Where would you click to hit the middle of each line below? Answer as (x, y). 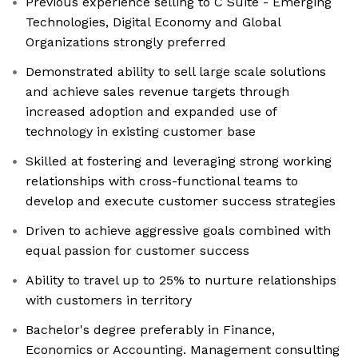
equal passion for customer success (137, 251)
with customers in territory (109, 300)
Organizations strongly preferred (126, 42)
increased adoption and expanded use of (151, 112)
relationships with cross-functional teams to (162, 181)
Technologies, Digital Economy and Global (153, 22)
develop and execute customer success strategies (181, 201)
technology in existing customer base (141, 132)
